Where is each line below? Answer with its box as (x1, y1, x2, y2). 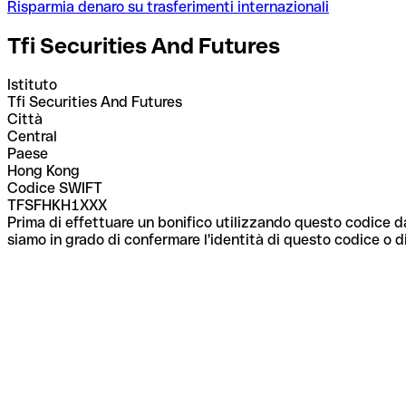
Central (7, 127, 57, 145)
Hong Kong (7, 161, 80, 179)
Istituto (7, 75, 57, 93)
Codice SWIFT (7, 179, 102, 197)
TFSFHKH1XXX (7, 196, 107, 214)
